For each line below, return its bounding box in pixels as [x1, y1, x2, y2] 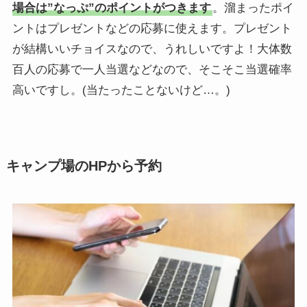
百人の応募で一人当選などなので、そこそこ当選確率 [12, 62, 292, 76]
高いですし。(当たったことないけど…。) [12, 83, 230, 97]
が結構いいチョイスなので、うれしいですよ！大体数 [12, 42, 292, 56]
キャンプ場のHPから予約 [5, 158, 162, 174]
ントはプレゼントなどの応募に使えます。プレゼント [12, 21, 292, 35]
